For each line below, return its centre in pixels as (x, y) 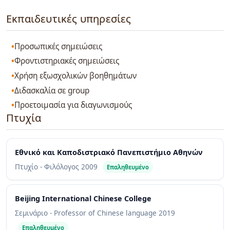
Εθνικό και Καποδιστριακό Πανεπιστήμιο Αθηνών (109, 152)
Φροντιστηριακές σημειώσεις (67, 61)
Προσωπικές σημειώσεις (59, 46)
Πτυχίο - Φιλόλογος (48, 167)
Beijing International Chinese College (83, 199)
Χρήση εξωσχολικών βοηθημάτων (76, 75)
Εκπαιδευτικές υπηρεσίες (69, 19)
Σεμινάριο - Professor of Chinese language (87, 213)
